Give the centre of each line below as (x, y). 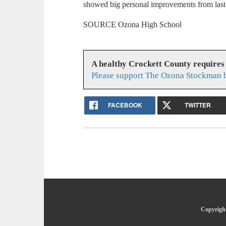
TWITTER (198, 105)
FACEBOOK (125, 105)
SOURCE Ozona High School (133, 25)
